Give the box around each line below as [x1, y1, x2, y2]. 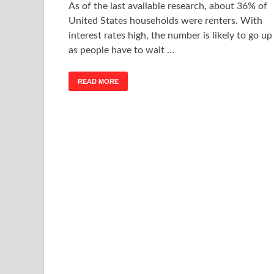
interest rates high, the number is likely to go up [68, 30, 272, 40]
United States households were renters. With [68, 15, 262, 26]
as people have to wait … [68, 45, 174, 55]
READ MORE [78, 77, 119, 85]
